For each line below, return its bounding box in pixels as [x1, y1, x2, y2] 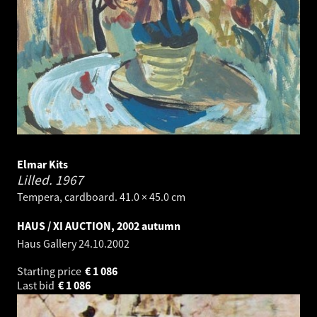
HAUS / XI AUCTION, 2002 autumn [17, 219, 180, 234]
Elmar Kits [17, 157, 68, 172]
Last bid [17, 278, 57, 293]
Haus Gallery [17, 236, 79, 251]
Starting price [17, 264, 83, 279]
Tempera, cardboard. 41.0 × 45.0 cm [17, 190, 185, 204]
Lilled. [17, 171, 55, 189]
